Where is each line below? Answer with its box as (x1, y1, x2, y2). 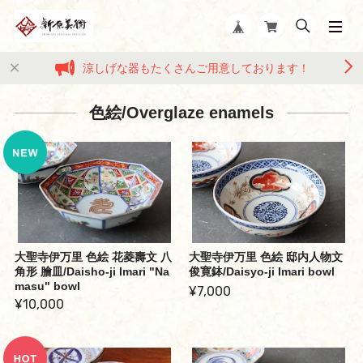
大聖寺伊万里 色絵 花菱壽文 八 (14, 250, 172, 264)
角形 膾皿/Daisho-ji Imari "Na (14, 265, 169, 279)
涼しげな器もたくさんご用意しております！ (82, 62, 310, 75)
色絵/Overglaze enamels (89, 103, 274, 122)
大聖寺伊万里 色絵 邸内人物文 (188, 250, 343, 264)
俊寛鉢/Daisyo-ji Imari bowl (188, 265, 335, 279)
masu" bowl (14, 280, 80, 293)
